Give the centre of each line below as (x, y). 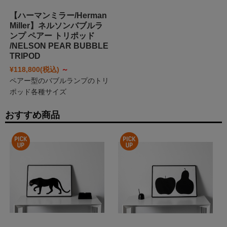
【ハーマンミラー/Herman (58, 15)
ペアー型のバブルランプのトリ (59, 80)
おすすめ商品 (32, 115)
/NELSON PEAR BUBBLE (59, 46)
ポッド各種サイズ (38, 91)
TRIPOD (25, 56)
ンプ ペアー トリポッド (52, 35)
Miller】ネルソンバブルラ (56, 25)
